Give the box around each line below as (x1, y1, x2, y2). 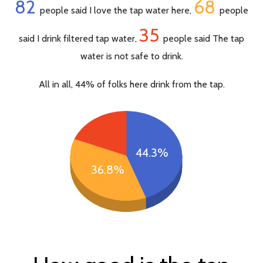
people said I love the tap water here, (40, 4, 194, 16)
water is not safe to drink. (80, 50, 183, 62)
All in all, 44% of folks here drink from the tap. (38, 78, 225, 90)
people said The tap (163, 32, 244, 44)
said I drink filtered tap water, (19, 32, 139, 44)
